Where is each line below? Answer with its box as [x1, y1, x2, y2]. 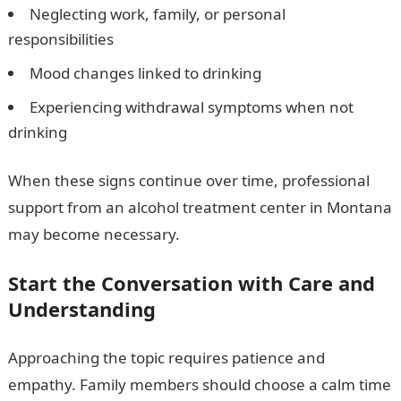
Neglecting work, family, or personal [29, 4, 286, 24]
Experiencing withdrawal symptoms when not [29, 97, 354, 117]
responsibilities [7, 29, 114, 49]
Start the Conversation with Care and [7, 269, 375, 296]
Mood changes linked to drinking [29, 63, 261, 83]
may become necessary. [7, 224, 180, 244]
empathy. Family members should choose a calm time [7, 374, 391, 395]
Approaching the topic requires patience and [7, 347, 325, 368]
